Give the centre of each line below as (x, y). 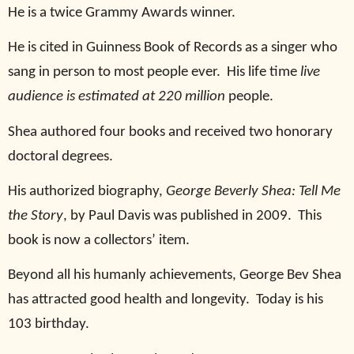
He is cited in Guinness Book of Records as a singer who (173, 48)
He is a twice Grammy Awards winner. (122, 13)
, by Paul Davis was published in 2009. (177, 216)
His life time (264, 73)
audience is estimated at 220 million (117, 97)
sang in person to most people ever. (114, 73)
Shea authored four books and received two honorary (170, 132)
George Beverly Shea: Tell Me (253, 191)
